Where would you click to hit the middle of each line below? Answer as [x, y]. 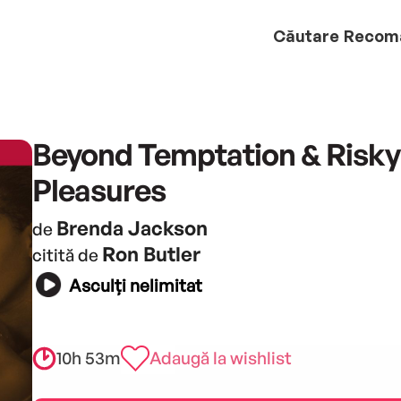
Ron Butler [151, 253]
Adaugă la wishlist [220, 358]
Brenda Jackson [132, 227]
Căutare [306, 35]
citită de [67, 255]
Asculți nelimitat [135, 286]
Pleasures [98, 189]
